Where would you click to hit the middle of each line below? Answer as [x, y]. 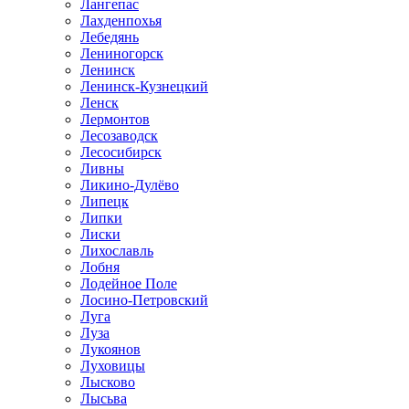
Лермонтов [115, 119]
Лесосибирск [121, 152]
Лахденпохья [121, 21]
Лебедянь [110, 37]
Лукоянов [110, 349]
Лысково [108, 382]
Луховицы [113, 366]
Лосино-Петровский [144, 300]
